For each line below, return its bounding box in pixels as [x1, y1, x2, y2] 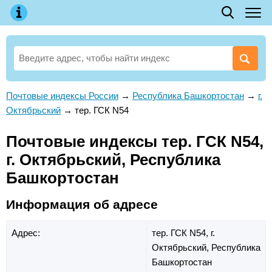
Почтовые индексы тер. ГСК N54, [6, 133, 263, 150]
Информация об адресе [6, 197, 158, 211]
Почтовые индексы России [6, 90, 118, 101]
